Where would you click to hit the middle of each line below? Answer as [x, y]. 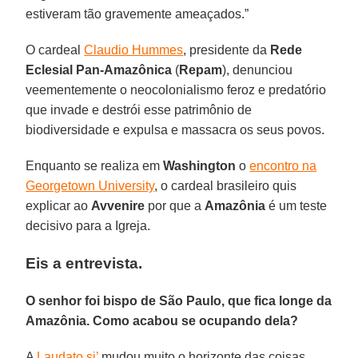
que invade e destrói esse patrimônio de [139, 109]
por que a [175, 205]
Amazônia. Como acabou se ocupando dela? [162, 320]
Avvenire [118, 205]
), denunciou [258, 70]
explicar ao [59, 205]
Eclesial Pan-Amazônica [101, 70]
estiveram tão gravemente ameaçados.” [137, 14]
